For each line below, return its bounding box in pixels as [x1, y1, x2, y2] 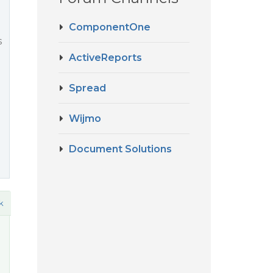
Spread [69, 82, 106, 94]
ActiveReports [69, 52, 142, 63]
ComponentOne [69, 21, 151, 33]
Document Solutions [69, 143, 172, 155]
